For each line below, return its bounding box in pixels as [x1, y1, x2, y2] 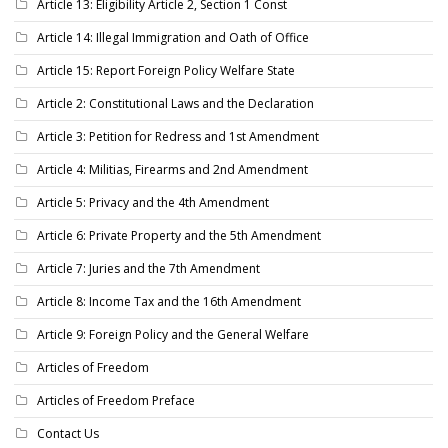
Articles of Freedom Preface [37, 391, 195, 409]
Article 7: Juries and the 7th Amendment [37, 259, 260, 277]
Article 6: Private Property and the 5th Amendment [37, 226, 321, 244]
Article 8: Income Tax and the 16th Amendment [37, 292, 301, 310]
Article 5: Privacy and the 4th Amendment [37, 193, 269, 211]
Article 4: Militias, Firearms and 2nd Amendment [37, 160, 308, 178]
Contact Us [37, 424, 99, 442]
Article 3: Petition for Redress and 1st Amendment [37, 127, 319, 145]
